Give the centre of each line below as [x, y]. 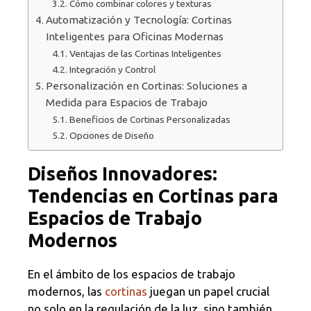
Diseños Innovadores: [123, 174]
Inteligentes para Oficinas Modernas [135, 37]
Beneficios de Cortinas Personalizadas [150, 120]
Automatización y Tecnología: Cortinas [139, 20]
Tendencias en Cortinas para [153, 196]
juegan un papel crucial [208, 292]
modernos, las [66, 292]
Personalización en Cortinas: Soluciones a [147, 86]
